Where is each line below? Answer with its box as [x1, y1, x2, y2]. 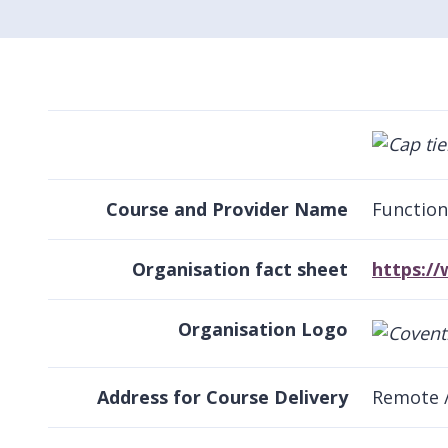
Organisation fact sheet [132, 256, 348, 281]
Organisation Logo [178, 316, 348, 341]
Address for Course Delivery [97, 385, 348, 410]
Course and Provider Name [106, 196, 348, 221]
